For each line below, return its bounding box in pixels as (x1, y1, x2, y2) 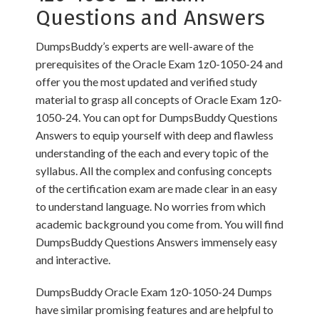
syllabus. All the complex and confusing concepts (36, 164, 272, 178)
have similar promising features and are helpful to (36, 303, 273, 317)
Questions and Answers (36, 5, 265, 31)
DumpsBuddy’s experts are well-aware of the (36, 39, 253, 53)
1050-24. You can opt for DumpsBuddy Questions (36, 110, 278, 125)
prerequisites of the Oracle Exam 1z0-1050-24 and (36, 57, 283, 71)
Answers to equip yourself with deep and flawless (36, 128, 273, 142)
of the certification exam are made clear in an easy (36, 182, 277, 196)
